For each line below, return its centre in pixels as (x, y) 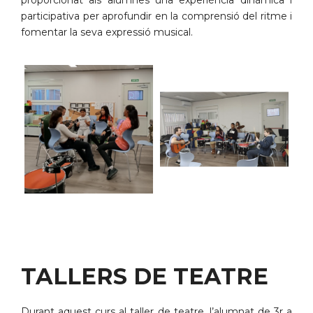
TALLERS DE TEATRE (145, 276)
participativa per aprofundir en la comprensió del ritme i (156, 16)
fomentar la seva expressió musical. (107, 32)
